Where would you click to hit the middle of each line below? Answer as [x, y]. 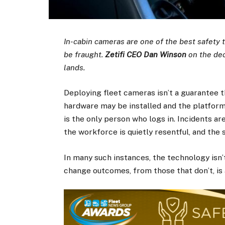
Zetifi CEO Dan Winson [146, 55]
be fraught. [85, 55]
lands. [76, 68]
